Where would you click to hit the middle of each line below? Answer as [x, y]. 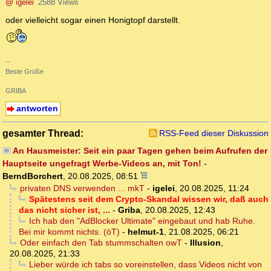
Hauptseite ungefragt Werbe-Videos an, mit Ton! [102, 164]
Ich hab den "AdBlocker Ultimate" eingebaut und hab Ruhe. [142, 221]
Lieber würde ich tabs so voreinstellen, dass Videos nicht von [145, 265]
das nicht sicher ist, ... [64, 210]
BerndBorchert [33, 176]
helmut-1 [146, 232]
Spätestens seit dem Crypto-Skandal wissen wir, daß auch [149, 199]
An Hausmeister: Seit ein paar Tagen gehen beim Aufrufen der [140, 151]
